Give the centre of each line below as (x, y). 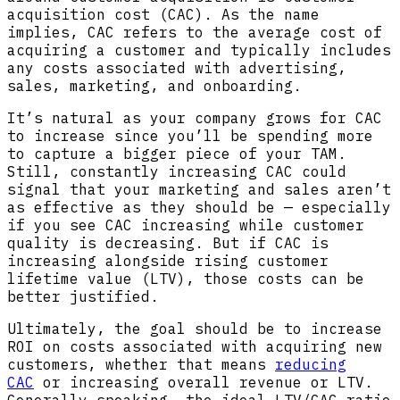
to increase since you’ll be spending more (190, 135)
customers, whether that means (141, 364)
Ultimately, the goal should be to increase (195, 328)
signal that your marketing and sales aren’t (199, 189)
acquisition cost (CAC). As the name (163, 14)
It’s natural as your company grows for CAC (195, 117)
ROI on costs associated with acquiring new (195, 346)
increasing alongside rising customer (168, 260)
